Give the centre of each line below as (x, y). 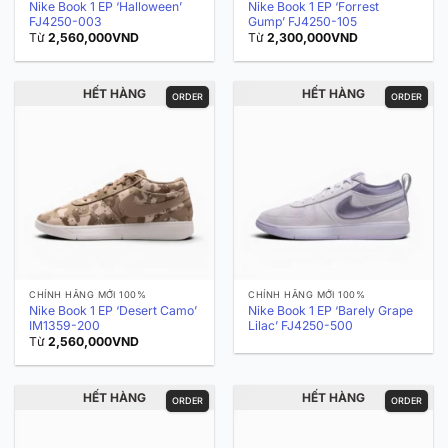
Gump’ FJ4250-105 (303, 21)
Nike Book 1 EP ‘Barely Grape (331, 310)
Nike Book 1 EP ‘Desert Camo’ (113, 310)
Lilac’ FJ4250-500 (301, 325)
